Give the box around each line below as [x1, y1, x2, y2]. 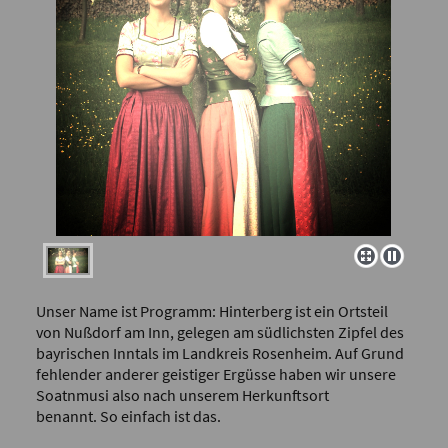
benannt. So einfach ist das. [35, 405, 221, 426]
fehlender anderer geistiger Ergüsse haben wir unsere [35, 363, 396, 384]
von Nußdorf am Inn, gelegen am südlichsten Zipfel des [35, 321, 404, 342]
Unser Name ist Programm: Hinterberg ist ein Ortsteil [35, 300, 388, 321]
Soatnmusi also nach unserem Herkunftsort [35, 384, 329, 405]
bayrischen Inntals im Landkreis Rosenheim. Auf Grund [35, 342, 404, 363]
